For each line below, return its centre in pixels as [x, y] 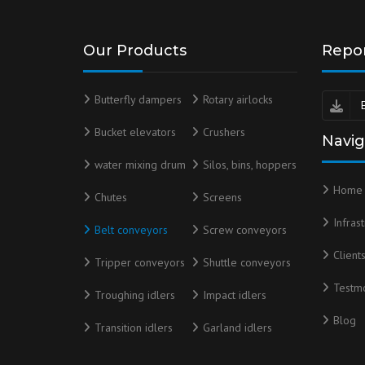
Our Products [135, 51]
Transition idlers [134, 328]
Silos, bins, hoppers [250, 165]
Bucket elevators [135, 132]
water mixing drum [140, 165]
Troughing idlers [135, 295]
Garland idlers [238, 328]
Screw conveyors [245, 230]
